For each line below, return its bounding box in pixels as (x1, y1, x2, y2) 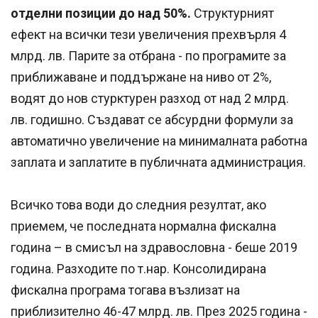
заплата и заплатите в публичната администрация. (11, 155, 306, 170)
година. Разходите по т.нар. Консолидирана (11, 261, 266, 277)
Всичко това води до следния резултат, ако (11, 197, 266, 213)
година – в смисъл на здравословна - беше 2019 (11, 240, 297, 256)
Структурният (191, 6, 274, 21)
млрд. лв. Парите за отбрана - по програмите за (11, 48, 286, 64)
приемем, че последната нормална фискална (11, 219, 276, 234)
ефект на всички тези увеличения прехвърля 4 (11, 27, 286, 43)
